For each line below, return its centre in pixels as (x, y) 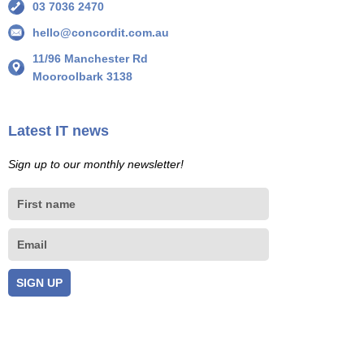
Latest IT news (58, 131)
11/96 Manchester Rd (90, 59)
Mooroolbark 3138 (82, 77)
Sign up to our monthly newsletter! (96, 165)
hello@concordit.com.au (101, 33)
